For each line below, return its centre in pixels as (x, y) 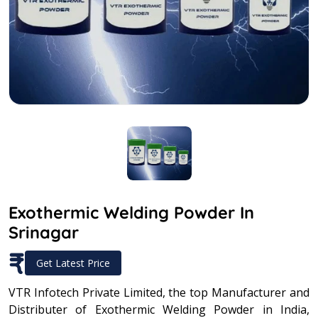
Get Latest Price (73, 263)
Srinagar (44, 232)
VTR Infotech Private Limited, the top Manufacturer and (159, 292)
